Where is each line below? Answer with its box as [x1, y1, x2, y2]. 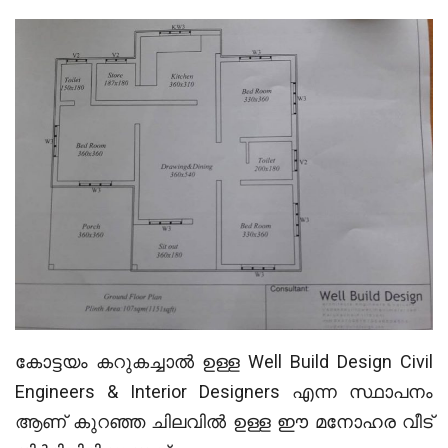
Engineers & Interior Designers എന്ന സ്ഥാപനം [15, 380, 433, 402]
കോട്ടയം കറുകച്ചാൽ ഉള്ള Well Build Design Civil [15, 350, 433, 372]
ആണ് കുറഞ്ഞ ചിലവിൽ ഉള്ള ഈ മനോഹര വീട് [15, 410, 433, 432]
